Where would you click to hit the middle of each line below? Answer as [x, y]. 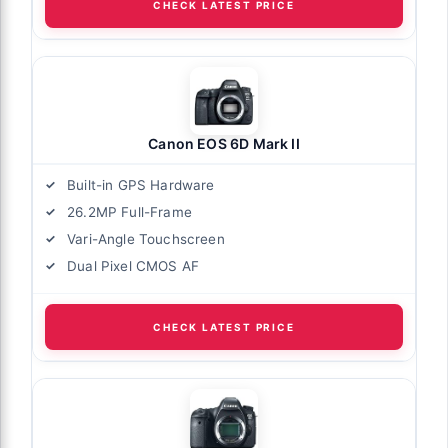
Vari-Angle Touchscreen [146, 239]
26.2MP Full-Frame [129, 212]
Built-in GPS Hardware [141, 185]
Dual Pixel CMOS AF [133, 266]
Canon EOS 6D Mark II [224, 144]
